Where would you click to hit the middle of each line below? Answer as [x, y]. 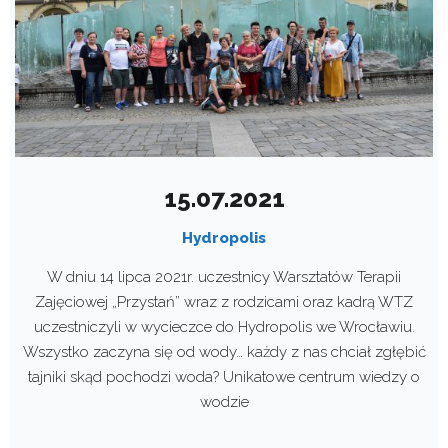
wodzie [224, 401]
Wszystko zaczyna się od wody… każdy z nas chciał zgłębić [224, 351]
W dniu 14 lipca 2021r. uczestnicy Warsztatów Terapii [224, 276]
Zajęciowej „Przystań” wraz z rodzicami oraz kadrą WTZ [224, 301]
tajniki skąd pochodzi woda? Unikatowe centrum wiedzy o [224, 376]
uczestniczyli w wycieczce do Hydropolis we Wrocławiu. [224, 326]
